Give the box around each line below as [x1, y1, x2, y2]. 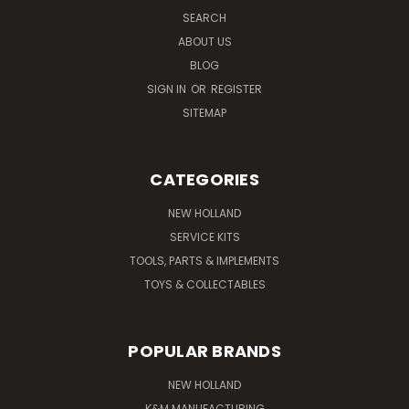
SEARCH [183, 9, 226, 26]
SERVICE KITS [169, 228, 240, 245]
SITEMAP [183, 104, 226, 121]
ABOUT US [177, 33, 232, 49]
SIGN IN [147, 80, 189, 97]
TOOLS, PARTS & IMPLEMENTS [130, 252, 279, 268]
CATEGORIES [150, 167, 259, 191]
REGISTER [211, 80, 262, 97]
